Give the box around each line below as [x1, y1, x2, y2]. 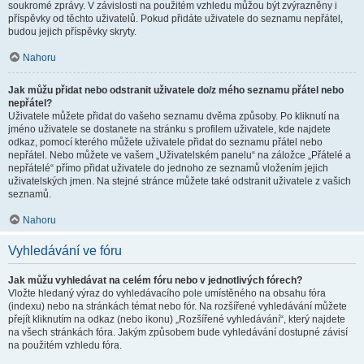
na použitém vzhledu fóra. [8, 340, 122, 351]
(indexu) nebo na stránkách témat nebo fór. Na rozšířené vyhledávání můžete [8, 301, 347, 312]
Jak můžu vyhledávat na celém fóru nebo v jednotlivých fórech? [8, 275, 302, 286]
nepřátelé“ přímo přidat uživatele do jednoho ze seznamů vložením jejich [8, 162, 328, 174]
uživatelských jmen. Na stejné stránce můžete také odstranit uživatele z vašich [8, 175, 351, 187]
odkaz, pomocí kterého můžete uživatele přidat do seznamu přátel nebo [8, 136, 323, 148]
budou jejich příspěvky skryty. [8, 26, 136, 37]
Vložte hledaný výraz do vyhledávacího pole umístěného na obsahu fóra [8, 288, 326, 299]
